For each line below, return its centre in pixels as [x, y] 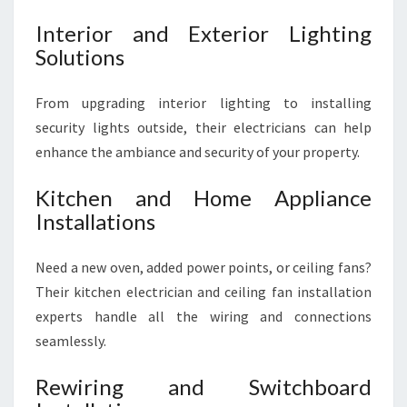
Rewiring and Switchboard [203, 387]
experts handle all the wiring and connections [203, 316]
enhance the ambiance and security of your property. [198, 152]
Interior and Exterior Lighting [203, 33]
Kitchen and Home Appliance [203, 198]
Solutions [80, 57]
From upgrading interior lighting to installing [203, 103]
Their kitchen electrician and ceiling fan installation [203, 292]
